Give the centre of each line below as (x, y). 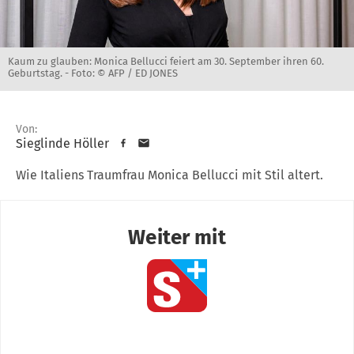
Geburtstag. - (40, 73)
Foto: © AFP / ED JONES (124, 73)
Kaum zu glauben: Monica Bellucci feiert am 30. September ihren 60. (166, 61)
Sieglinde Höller (62, 143)
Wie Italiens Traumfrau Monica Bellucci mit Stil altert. (169, 175)
